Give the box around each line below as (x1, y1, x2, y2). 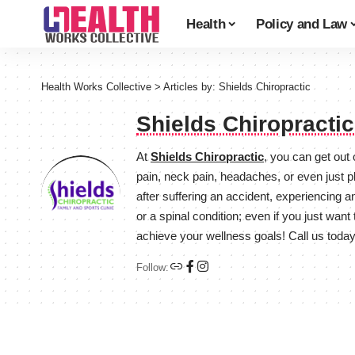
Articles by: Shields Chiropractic (163, 81, 311, 93)
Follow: (136, 261, 169, 273)
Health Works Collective (41, 81, 151, 93)
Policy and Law (255, 16, 348, 32)
